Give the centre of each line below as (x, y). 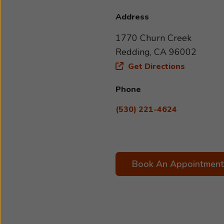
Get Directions (155, 66)
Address (132, 17)
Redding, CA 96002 (156, 52)
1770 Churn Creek (153, 38)
